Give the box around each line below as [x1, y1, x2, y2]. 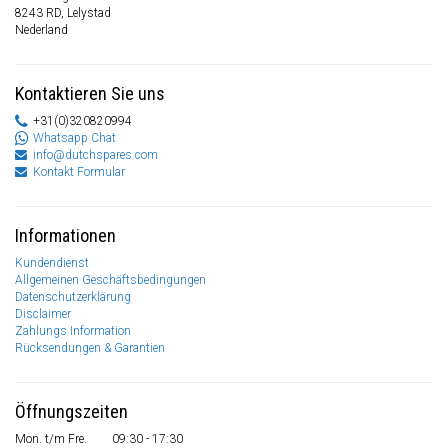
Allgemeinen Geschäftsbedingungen [15, 273, 206, 288]
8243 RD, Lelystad [15, 6, 111, 21]
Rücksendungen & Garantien [15, 341, 165, 356]
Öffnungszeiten [15, 401, 128, 423]
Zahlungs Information [15, 324, 131, 339]
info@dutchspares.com [33, 148, 158, 163]
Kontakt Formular [33, 165, 125, 180]
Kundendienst [15, 256, 89, 271]
